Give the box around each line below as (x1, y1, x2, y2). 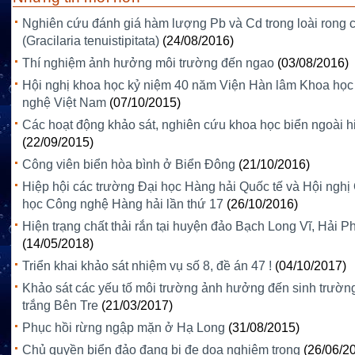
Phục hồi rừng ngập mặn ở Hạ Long (22, 321, 225, 335)
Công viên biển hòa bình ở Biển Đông (22, 158, 235, 172)
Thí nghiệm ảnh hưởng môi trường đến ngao (22, 56, 274, 71)
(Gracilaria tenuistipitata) (22, 34, 159, 48)
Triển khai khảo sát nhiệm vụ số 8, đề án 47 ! (22, 259, 272, 273)
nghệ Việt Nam (22, 96, 106, 110)
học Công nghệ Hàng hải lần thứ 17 (22, 197, 223, 212)
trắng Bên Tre (22, 299, 98, 313)
